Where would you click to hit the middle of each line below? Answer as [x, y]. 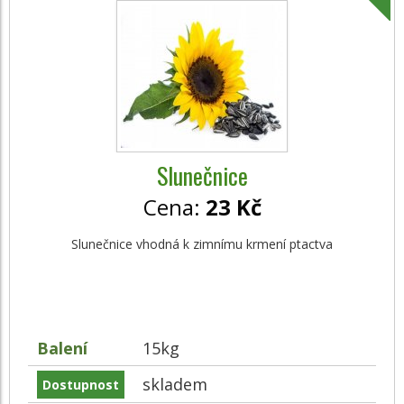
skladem [175, 384]
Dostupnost [81, 385]
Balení [62, 348]
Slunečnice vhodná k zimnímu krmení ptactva [202, 244]
